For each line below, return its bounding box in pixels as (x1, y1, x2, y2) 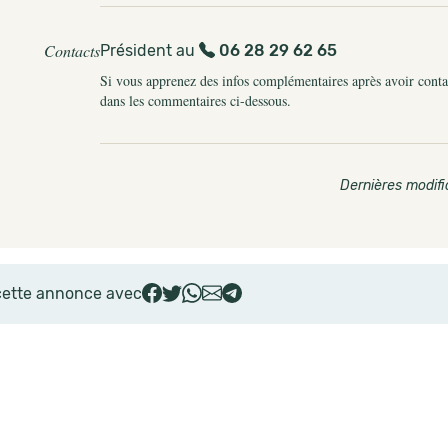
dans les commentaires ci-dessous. (100, 91, 291, 110)
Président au (100, 41, 199, 60)
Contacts (44, 40, 100, 61)
